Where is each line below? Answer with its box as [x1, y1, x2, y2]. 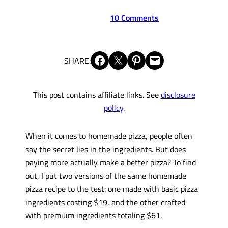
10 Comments [110, 11, 159, 24]
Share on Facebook [93, 50, 99, 69]
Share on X [111, 50, 118, 69]
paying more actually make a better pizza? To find [25, 155, 196, 168]
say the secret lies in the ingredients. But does [25, 142, 186, 155]
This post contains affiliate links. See [33, 88, 161, 101]
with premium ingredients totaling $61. [25, 208, 162, 221]
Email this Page [148, 50, 154, 69]
